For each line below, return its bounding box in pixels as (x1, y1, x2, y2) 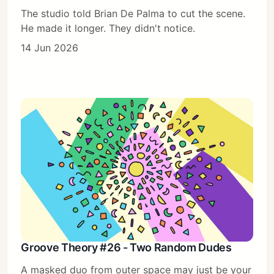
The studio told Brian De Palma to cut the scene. (21, 7, 246, 20)
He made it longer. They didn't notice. (21, 21, 196, 34)
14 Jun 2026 (21, 41, 79, 54)
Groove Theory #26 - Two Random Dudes (21, 241, 232, 254)
